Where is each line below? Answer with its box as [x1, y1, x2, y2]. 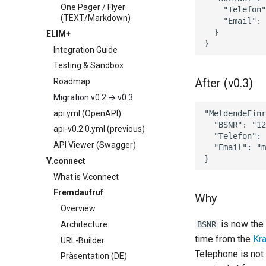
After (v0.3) [195, 76, 253, 90]
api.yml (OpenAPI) [53, 108, 121, 118]
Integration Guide [53, 45, 118, 55]
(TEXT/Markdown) [61, 13, 131, 23]
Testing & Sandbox [53, 61, 123, 71]
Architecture [61, 219, 107, 229]
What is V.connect [53, 172, 119, 182]
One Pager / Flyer [61, 2, 125, 12]
